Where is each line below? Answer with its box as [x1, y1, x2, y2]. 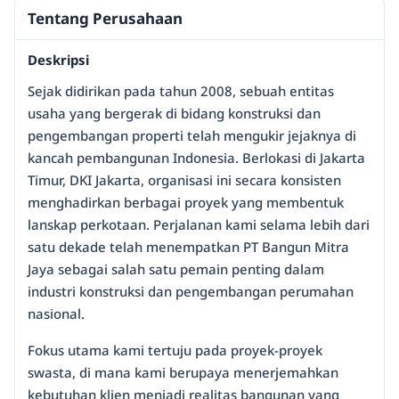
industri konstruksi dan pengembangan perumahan [28, 282, 354, 301]
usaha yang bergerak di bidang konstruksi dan [28, 104, 321, 123]
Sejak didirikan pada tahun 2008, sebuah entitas [28, 82, 334, 101]
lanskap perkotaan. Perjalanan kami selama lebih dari [28, 216, 370, 234]
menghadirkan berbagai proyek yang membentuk [28, 193, 344, 212]
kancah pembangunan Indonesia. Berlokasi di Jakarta [28, 149, 365, 167]
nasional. [28, 305, 85, 323]
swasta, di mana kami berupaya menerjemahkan [28, 363, 338, 382]
